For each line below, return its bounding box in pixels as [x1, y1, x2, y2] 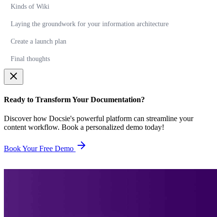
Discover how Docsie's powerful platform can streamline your [4, 114, 193, 123]
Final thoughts [11, 55, 50, 63]
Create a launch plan [11, 38, 66, 46]
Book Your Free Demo [4, 144, 76, 153]
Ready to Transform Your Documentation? [4, 95, 145, 104]
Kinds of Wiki [11, 3, 49, 11]
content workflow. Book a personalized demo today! [4, 123, 164, 131]
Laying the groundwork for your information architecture [11, 20, 169, 28]
